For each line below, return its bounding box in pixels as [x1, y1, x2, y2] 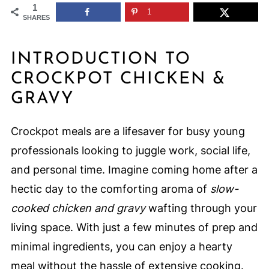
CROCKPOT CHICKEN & [10, 71, 226, 88]
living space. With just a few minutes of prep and [10, 221, 258, 234]
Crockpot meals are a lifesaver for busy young [10, 125, 245, 138]
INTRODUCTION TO [10, 51, 191, 68]
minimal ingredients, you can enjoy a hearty [10, 240, 232, 253]
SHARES [22, 14, 50, 21]
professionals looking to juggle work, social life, [10, 144, 250, 157]
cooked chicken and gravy [10, 202, 145, 214]
